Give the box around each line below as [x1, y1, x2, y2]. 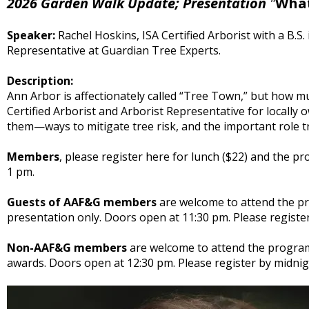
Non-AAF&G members [7, 240, 127, 255]
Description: [7, 73, 73, 88]
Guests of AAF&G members [7, 195, 157, 210]
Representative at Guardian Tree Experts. [7, 43, 221, 58]
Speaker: [7, 28, 55, 43]
